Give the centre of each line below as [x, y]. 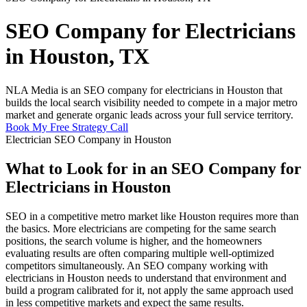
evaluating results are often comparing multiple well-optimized [140, 253]
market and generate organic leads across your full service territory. [149, 114]
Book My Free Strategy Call [67, 127]
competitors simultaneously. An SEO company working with [137, 265]
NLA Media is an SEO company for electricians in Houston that [144, 90]
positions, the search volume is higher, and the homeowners [134, 241]
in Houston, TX [77, 57]
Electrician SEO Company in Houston [88, 139]
